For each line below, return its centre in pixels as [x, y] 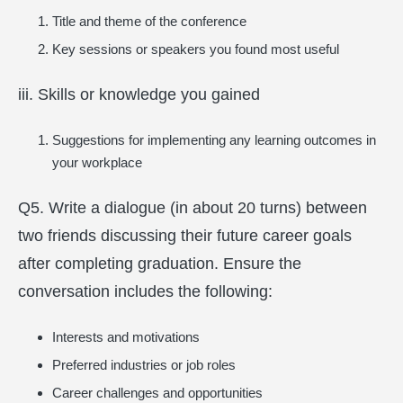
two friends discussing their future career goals [185, 235]
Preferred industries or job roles [143, 365]
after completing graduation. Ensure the [160, 263]
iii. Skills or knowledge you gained [139, 94]
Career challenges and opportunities [157, 393]
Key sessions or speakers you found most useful [195, 49]
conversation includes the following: [145, 291]
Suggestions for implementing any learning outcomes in [214, 140]
